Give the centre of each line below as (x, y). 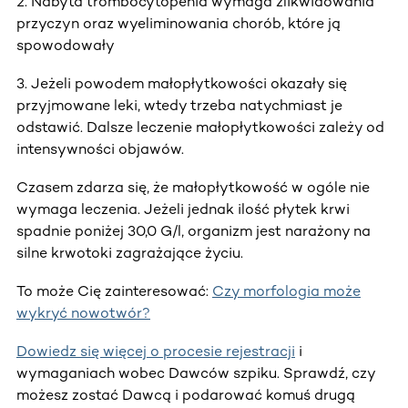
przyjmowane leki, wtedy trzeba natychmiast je (179, 105)
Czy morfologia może (286, 291)
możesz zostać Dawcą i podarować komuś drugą (186, 394)
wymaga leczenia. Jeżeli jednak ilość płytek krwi (183, 209)
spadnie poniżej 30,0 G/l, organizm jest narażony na (194, 230)
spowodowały (66, 45)
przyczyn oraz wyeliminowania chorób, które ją (178, 23)
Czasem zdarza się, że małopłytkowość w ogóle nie (193, 187)
